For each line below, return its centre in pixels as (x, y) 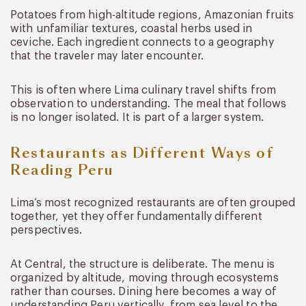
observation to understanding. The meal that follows (149, 103)
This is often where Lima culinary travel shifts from (143, 90)
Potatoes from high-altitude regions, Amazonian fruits (152, 15)
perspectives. (46, 230)
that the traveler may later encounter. (107, 56)
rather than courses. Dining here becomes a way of (143, 291)
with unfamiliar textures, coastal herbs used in (131, 28)
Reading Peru (62, 170)
